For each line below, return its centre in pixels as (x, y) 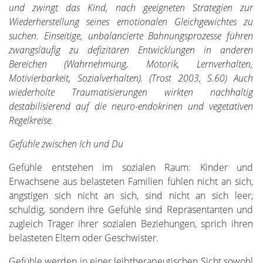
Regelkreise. (31, 120)
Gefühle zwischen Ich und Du (66, 144)
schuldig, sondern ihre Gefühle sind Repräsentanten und (131, 209)
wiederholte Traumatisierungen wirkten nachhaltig (131, 92)
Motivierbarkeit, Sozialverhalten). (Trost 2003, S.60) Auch (131, 78)
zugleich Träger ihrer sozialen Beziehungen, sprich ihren (131, 223)
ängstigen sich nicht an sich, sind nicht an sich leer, (131, 195)
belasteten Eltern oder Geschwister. (84, 237)
